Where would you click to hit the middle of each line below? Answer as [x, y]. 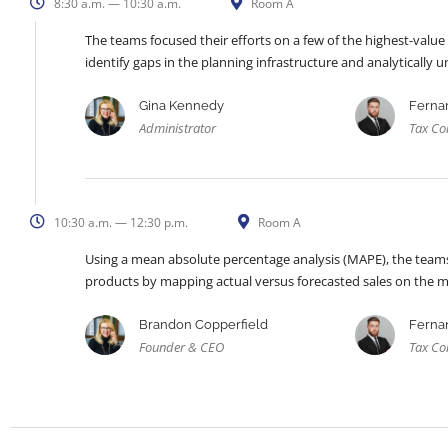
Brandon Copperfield [203, 325]
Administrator [177, 128]
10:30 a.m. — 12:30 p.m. [119, 223]
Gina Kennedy [181, 106]
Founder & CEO [181, 347]
